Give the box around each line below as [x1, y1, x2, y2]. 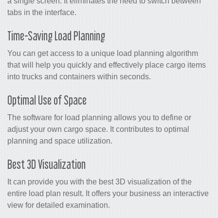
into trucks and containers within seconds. [7, 72, 151, 81]
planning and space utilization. [7, 136, 112, 145]
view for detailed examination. [7, 200, 110, 209]
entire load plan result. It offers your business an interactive [7, 189, 209, 198]
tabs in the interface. [7, 8, 76, 17]
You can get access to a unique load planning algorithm [7, 49, 198, 57]
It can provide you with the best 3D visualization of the [7, 177, 192, 186]
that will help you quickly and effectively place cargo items [7, 60, 206, 69]
